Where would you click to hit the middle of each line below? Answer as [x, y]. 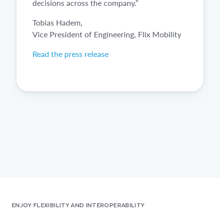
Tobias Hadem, [57, 23]
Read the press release [70, 54]
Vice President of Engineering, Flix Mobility [107, 34]
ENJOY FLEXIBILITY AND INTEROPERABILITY [78, 205]
